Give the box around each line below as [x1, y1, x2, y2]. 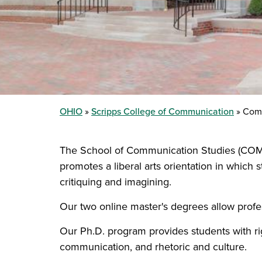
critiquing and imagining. [60, 174, 171, 189]
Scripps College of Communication [91, 105, 234, 118]
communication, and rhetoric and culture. [60, 239, 250, 254]
